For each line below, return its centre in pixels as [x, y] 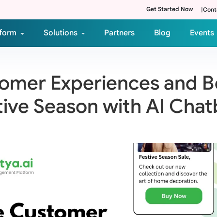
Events [202, 33]
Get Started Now [170, 9]
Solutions [60, 33]
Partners [120, 33]
